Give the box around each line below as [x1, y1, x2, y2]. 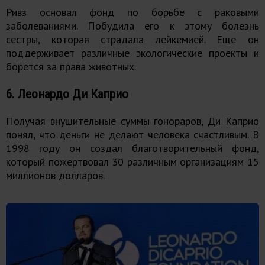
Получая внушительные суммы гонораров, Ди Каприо [6, 114, 259, 128]
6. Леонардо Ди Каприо [6, 86, 128, 102]
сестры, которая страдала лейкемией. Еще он [6, 33, 259, 47]
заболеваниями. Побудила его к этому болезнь [6, 19, 259, 33]
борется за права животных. [6, 60, 136, 74]
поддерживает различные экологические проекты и [6, 46, 259, 60]
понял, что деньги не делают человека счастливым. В [6, 128, 259, 142]
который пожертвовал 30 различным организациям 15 [6, 155, 259, 169]
